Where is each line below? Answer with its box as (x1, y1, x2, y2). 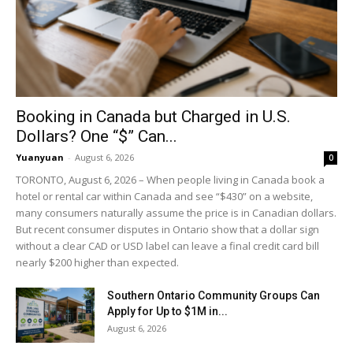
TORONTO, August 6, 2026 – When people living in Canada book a (16, 173, 325, 187)
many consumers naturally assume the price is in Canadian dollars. (16, 206, 336, 220)
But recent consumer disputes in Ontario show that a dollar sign (16, 222, 319, 236)
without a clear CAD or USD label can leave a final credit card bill (16, 239, 319, 253)
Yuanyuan (16, 151, 64, 163)
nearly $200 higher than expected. (16, 255, 179, 269)
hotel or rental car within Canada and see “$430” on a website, (16, 189, 313, 203)
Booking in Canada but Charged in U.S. (16, 107, 291, 126)
